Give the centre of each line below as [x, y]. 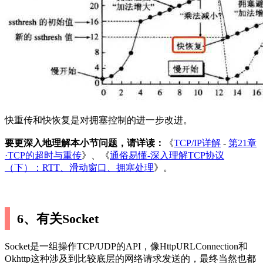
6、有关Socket [58, 218]
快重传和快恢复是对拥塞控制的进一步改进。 [99, 120]
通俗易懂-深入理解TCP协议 [167, 155]
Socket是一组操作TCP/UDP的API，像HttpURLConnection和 [126, 246]
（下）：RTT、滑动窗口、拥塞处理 [79, 167]
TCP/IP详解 [197, 143]
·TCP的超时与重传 [43, 155]
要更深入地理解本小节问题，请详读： [85, 143]
